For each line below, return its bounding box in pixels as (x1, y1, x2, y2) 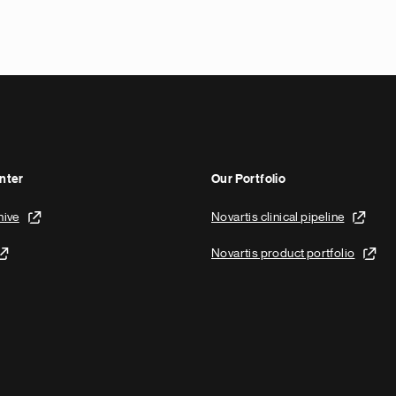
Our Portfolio (211, 173, 286, 186)
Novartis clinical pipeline (211, 209, 345, 223)
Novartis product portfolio (211, 246, 355, 259)
